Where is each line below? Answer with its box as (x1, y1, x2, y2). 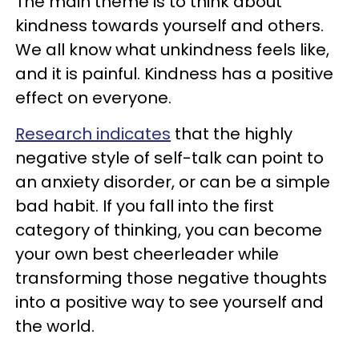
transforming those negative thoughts (15, 267, 327, 289)
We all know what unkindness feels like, (15, 38, 329, 61)
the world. (15, 315, 95, 337)
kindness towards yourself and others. (15, 14, 324, 37)
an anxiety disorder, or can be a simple (15, 171, 330, 193)
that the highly (171, 123, 292, 145)
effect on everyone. (15, 87, 171, 109)
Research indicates (15, 123, 171, 145)
